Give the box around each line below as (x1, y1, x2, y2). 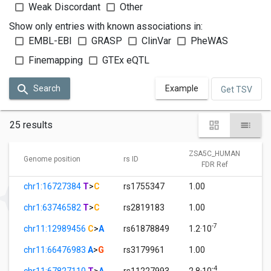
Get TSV (221, 84, 252, 94)
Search (33, 83, 60, 94)
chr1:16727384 (24, 181, 83, 191)
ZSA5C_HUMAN (189, 149, 240, 158)
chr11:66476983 (24, 244, 88, 255)
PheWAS (191, 35, 228, 47)
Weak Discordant (28, 1, 100, 13)
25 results (10, 119, 53, 131)
